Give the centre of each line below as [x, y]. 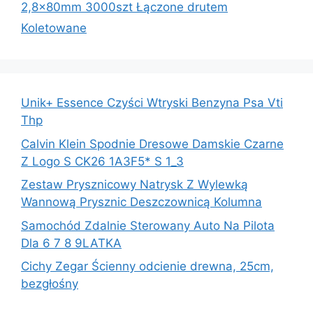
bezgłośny [50, 284]
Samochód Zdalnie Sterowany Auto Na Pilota [148, 225]
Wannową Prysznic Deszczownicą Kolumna [141, 202]
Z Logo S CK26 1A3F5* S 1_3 [102, 161]
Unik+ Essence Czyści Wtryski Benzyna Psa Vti [152, 103]
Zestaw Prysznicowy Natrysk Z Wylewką [134, 185]
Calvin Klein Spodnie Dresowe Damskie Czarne [152, 144]
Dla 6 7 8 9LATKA [71, 243]
